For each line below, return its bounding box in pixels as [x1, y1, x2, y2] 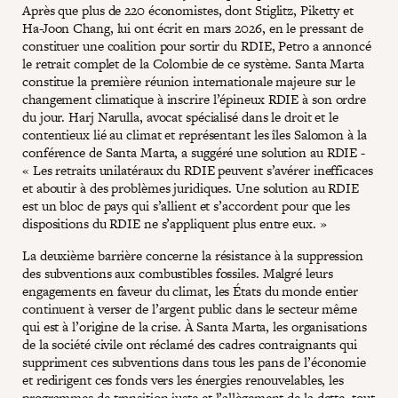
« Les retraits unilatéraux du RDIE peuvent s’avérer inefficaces [22, 160, 373, 179]
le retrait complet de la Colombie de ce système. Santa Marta [22, 53, 364, 73]
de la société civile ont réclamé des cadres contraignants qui [22, 334, 357, 354]
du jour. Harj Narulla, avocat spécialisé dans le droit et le [22, 107, 338, 126]
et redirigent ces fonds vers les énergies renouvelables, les [22, 370, 344, 389]
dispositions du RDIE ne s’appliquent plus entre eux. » [22, 213, 327, 233]
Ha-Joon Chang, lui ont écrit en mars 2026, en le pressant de [22, 18, 363, 37]
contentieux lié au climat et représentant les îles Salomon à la [22, 124, 367, 144]
